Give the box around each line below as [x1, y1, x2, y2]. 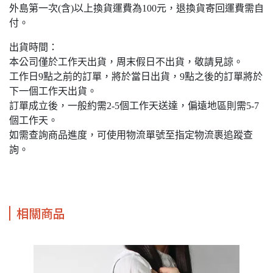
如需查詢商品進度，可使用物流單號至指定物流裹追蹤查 [9, 130, 253, 141]
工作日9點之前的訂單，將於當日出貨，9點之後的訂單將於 [9, 71, 263, 82]
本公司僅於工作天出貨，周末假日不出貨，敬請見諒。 [9, 57, 243, 68]
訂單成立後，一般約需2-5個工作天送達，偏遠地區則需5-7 [9, 101, 259, 112]
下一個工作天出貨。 [9, 86, 97, 97]
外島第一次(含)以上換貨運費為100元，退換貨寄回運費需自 [9, 3, 264, 14]
